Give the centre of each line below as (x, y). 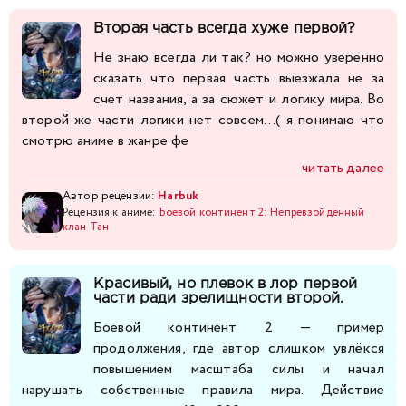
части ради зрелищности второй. (219, 298)
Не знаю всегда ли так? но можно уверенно (239, 57)
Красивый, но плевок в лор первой (226, 284)
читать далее (343, 168)
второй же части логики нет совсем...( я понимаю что (203, 120)
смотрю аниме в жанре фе (106, 140)
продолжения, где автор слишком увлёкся (239, 348)
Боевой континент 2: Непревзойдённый (262, 212)
